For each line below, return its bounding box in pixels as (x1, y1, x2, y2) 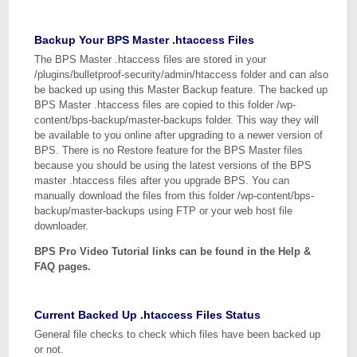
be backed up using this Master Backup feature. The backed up (34, 84, 328, 96)
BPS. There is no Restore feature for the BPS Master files (34, 144, 304, 156)
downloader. (34, 220, 89, 232)
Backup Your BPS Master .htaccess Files (34, 33, 255, 46)
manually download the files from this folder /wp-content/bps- (34, 190, 315, 202)
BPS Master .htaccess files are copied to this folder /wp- (34, 99, 296, 111)
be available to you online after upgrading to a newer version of (34, 129, 324, 141)
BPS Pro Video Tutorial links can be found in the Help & (34, 245, 312, 257)
